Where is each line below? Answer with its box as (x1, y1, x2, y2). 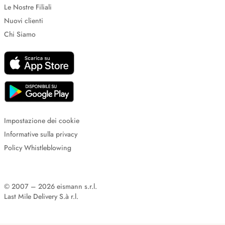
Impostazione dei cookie (4, 116, 79, 126)
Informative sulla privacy (4, 129, 77, 139)
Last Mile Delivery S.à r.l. (4, 191, 78, 201)
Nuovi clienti (4, 16, 43, 26)
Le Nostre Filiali (4, 2, 52, 12)
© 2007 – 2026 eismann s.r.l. (4, 181, 97, 191)
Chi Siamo (4, 29, 36, 39)
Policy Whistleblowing (4, 143, 71, 153)
